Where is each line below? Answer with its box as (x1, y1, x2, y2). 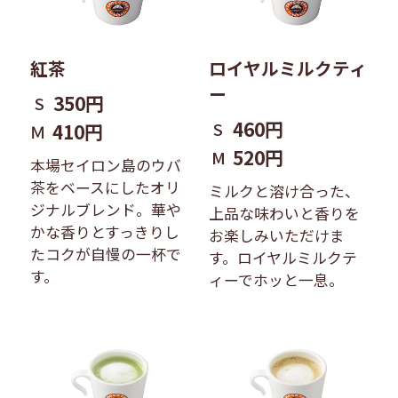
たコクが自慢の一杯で (29, 243, 181, 265)
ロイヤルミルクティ (209, 54, 368, 81)
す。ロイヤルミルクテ (209, 246, 358, 268)
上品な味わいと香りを (209, 202, 361, 224)
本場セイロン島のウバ (29, 154, 181, 176)
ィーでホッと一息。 (209, 268, 345, 291)
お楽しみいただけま (209, 224, 346, 246)
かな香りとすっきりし (29, 220, 179, 243)
